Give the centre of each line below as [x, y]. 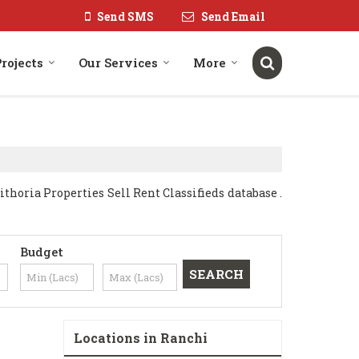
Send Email [233, 16]
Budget [41, 252]
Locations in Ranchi [141, 338]
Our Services [118, 63]
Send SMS [125, 16]
